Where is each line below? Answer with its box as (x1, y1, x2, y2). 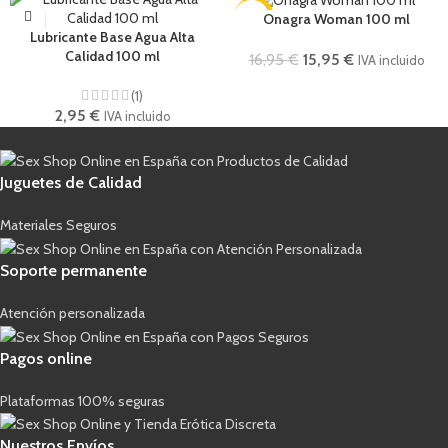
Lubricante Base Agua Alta (29, 27, 195, 46)
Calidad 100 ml (64, 46, 160, 65)
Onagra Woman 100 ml (262, 9, 410, 28)
